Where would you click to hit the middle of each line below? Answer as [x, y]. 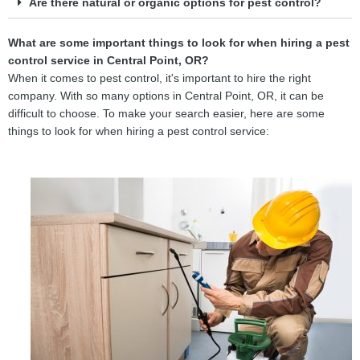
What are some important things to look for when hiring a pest [179, 43]
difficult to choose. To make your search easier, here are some [166, 114]
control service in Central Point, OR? [108, 61]
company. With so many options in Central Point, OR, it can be [166, 96]
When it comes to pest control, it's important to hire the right [160, 79]
